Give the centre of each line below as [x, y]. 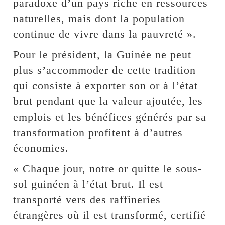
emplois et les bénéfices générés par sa [110, 117]
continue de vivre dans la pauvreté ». [105, 34]
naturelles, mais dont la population [99, 18]
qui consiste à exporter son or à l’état [106, 85]
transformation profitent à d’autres [98, 132]
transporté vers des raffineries [87, 199]
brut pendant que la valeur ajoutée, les [108, 101]
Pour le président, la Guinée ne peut [102, 54]
